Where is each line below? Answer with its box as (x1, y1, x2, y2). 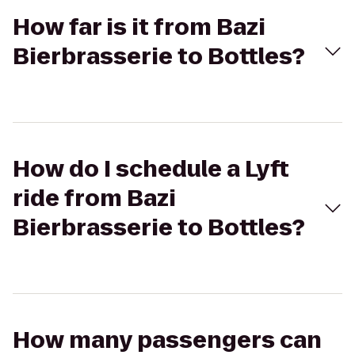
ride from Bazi (13, 183, 176, 214)
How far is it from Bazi (13, 12, 265, 43)
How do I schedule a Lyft (13, 154, 289, 185)
